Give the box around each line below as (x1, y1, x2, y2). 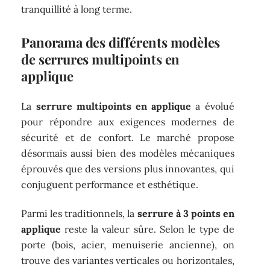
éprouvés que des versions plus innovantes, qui (21, 162, 234, 175)
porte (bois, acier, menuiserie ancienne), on (21, 239, 234, 251)
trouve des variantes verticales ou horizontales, (21, 254, 234, 267)
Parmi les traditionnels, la (21, 207, 137, 220)
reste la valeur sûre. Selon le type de (61, 223, 234, 236)
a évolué (191, 99, 234, 112)
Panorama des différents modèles (21, 33, 221, 52)
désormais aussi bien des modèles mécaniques (21, 146, 234, 159)
